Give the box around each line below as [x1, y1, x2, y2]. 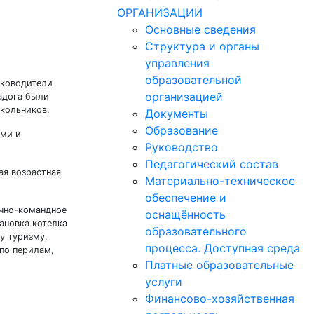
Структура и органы [145, 39, 259, 53]
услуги [145, 275, 182, 289]
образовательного [145, 224, 247, 238]
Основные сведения [145, 22, 256, 36]
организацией [145, 90, 223, 104]
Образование [145, 123, 218, 137]
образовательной [145, 73, 242, 87]
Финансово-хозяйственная [145, 292, 294, 306]
